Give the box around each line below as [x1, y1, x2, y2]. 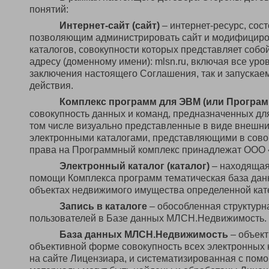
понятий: [29, 4, 68, 14]
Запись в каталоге [59, 201, 147, 211]
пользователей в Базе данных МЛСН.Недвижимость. [29, 213, 267, 223]
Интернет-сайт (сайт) [59, 20, 160, 31]
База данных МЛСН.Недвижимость [59, 229, 228, 240]
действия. [29, 80, 73, 91]
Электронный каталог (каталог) [59, 161, 210, 171]
